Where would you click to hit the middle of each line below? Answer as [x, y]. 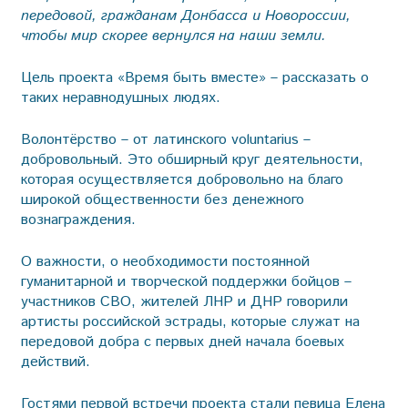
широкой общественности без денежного [162, 199]
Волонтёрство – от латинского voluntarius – [165, 139]
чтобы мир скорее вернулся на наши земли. [173, 36]
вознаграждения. [78, 219]
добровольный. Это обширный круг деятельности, [192, 159]
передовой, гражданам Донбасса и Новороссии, [185, 15]
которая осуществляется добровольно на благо [182, 179]
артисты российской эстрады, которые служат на [190, 321]
